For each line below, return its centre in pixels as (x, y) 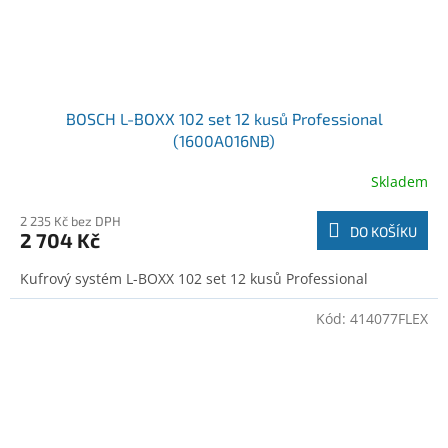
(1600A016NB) (224, 140)
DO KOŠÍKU (383, 231)
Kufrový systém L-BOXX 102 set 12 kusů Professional (194, 278)
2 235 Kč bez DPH (70, 220)
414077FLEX (389, 318)
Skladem (399, 182)
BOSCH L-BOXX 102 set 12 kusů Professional (224, 118)
